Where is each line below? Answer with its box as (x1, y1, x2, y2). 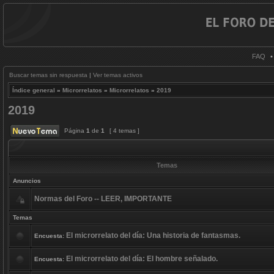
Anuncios (13, 177, 41, 184)
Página (62, 127, 86, 134)
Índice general (12, 87, 55, 94)
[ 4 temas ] (108, 127, 141, 134)
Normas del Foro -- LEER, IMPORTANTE (34, 194, 172, 203)
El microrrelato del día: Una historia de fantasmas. (66, 231, 240, 240)
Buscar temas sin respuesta (9, 72, 87, 78)
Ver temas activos (93, 72, 143, 78)
